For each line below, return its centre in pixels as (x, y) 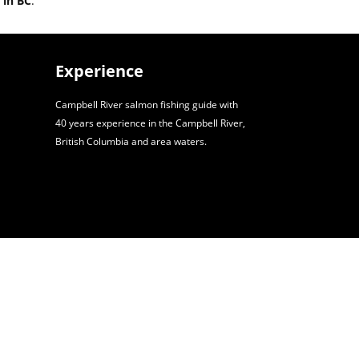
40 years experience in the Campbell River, (150, 123)
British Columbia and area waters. (131, 141)
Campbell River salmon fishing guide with (146, 104)
